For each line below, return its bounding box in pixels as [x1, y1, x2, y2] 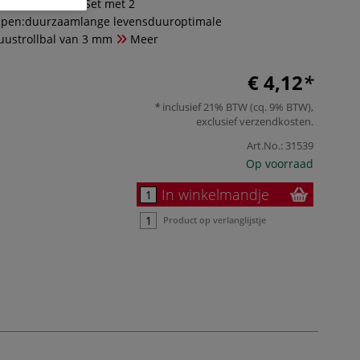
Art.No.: [247, 137, 283, 153]
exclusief [196, 113, 239, 129]
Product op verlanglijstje [163, 213, 266, 226]
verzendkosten [239, 113, 311, 129]
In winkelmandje [162, 184, 269, 204]
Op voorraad [246, 155, 313, 171]
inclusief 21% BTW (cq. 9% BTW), [160, 99, 313, 114]
